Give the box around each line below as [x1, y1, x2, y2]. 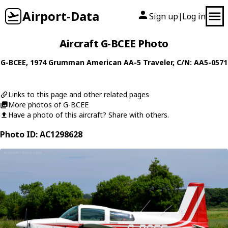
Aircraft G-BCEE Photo [60, 37, 168, 50]
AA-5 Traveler [124, 58, 173, 67]
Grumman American [48, 58, 122, 67]
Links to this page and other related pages [8, 90, 149, 99]
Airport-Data [22, 8, 99, 24]
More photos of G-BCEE [8, 100, 89, 109]
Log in [182, 11, 206, 22]
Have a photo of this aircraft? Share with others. [8, 110, 169, 120]
